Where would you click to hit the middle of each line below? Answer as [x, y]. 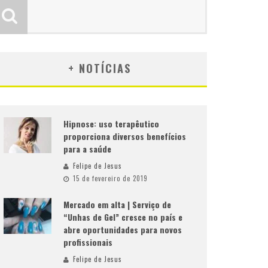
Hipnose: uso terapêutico [111, 124]
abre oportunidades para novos [123, 229]
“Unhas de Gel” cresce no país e [123, 217]
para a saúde [87, 149]
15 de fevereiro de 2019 [110, 178]
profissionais [88, 242]
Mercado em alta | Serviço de [117, 204]
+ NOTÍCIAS [99, 68]
